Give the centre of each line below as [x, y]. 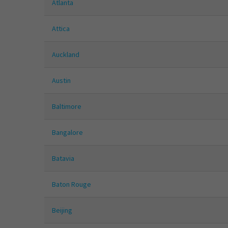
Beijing [62, 210]
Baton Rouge [72, 184]
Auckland [66, 55]
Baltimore [67, 107]
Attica [61, 29]
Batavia [63, 159]
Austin [61, 81]
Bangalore [67, 133]
